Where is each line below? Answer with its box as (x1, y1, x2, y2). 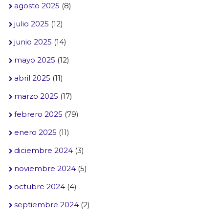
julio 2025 (14, 19, 49, 28)
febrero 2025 (14, 109, 63, 119)
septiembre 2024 (14, 200, 79, 209)
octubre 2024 (14, 182, 65, 191)
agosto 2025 (14, 1, 60, 10)
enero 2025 (14, 128, 57, 137)
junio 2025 (14, 37, 52, 46)
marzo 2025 (14, 91, 58, 101)
